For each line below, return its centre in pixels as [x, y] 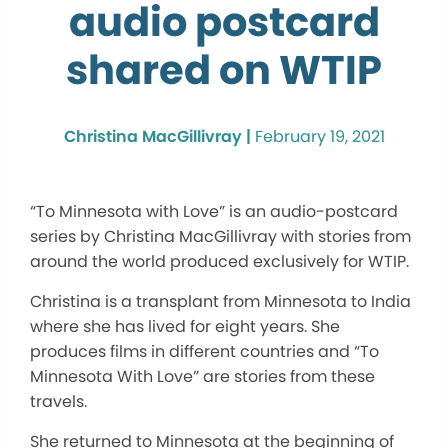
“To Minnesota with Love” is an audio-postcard [214, 212]
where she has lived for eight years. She [185, 327]
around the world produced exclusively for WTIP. [219, 262]
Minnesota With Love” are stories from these [202, 377]
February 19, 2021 [319, 137]
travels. [58, 402]
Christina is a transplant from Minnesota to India [220, 302]
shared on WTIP [224, 70]
